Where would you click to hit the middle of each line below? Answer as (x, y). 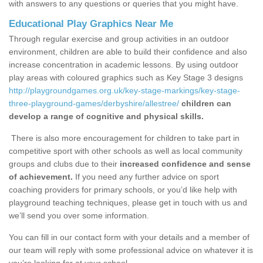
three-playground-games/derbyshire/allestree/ (94, 104)
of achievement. (41, 177)
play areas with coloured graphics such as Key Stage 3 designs (126, 78)
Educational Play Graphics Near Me (91, 24)
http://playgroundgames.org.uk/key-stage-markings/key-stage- (124, 91)
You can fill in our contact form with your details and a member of (129, 237)
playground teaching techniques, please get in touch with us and (128, 203)
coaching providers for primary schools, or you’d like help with (123, 190)
